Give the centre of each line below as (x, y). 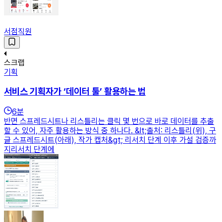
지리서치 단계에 (29, 150)
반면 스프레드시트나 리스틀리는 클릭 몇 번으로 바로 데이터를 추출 (109, 121)
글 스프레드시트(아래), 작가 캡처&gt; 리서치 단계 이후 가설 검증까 (110, 140)
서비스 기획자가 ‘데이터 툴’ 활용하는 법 (75, 92)
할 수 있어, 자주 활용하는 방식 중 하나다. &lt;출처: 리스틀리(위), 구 (110, 131)
